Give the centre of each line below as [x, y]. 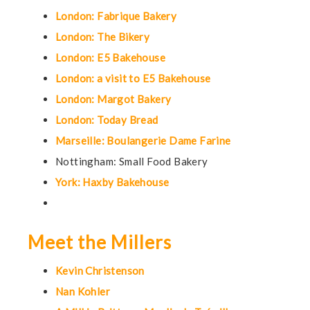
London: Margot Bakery [113, 99]
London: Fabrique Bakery [116, 16]
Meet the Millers [100, 242]
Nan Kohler [83, 291]
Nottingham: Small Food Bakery [132, 161]
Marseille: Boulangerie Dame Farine [143, 140]
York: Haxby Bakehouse [112, 182]
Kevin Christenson [100, 271]
